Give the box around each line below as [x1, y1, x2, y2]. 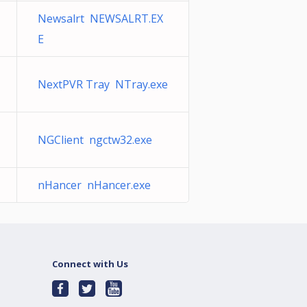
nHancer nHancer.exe [38, 177, 151, 193]
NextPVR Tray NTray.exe [38, 77, 168, 92]
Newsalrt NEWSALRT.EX [38, 11, 163, 26]
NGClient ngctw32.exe [38, 132, 152, 147]
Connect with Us [52, 258, 128, 270]
